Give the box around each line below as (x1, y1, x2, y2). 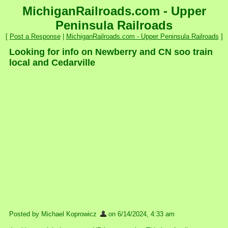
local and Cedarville (9, 58, 95, 68)
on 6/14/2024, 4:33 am (106, 210, 175, 218)
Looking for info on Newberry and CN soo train (9, 47, 213, 57)
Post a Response (9, 33, 61, 40)
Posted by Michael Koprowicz (9, 210, 99, 218)
